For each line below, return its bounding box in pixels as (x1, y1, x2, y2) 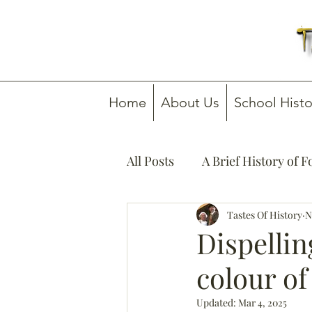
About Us (161, 94, 219, 111)
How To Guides (155, 208, 239, 225)
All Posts (127, 152, 174, 169)
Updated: (196, 296, 238, 309)
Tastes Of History (227, 208, 302, 221)
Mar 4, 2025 (238, 296, 287, 309)
